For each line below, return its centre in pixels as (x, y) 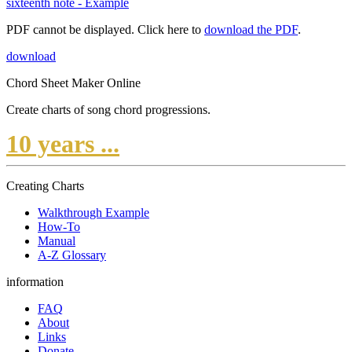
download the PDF (251, 30)
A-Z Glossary (72, 255)
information (35, 282)
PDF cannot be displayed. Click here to (105, 30)
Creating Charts (45, 186)
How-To (59, 227)
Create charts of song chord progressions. (108, 110)
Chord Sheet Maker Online (73, 83)
